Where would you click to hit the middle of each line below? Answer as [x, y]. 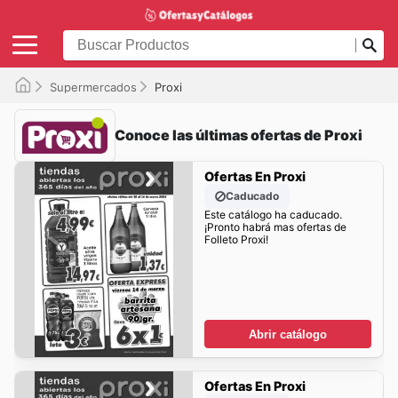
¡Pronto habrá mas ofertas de [275, 227]
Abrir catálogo [288, 334]
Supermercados [93, 87]
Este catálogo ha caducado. [273, 215]
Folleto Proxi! [236, 240]
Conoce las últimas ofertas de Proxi [239, 135]
